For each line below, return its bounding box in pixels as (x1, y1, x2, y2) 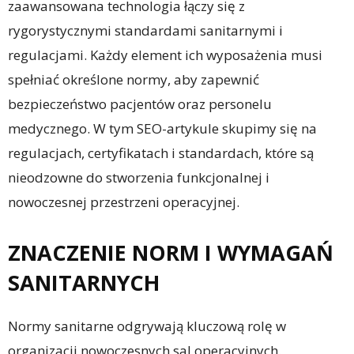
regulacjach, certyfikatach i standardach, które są (8, 144, 314, 163)
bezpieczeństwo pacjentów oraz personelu (8, 95, 272, 114)
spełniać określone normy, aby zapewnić (8, 70, 259, 89)
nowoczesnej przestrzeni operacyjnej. (8, 193, 239, 212)
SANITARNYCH (8, 268, 160, 298)
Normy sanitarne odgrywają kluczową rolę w (8, 317, 286, 336)
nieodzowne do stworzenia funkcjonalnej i (8, 168, 269, 187)
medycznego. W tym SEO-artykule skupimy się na (8, 119, 317, 138)
